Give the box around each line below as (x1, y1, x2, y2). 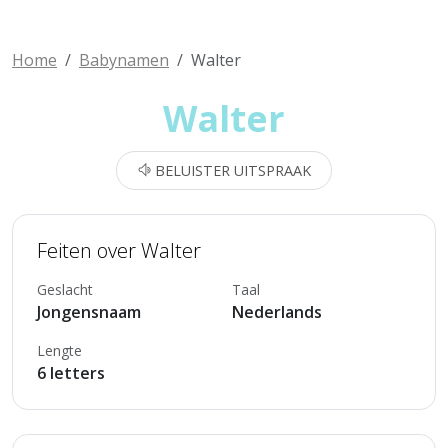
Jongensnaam (37, 301, 141, 323)
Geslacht (37, 280, 93, 299)
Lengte (37, 341, 82, 360)
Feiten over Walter (37, 237, 201, 264)
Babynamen (79, 49, 169, 71)
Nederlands (232, 301, 322, 323)
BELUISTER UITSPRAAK (151, 161, 311, 180)
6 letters (37, 362, 105, 384)
